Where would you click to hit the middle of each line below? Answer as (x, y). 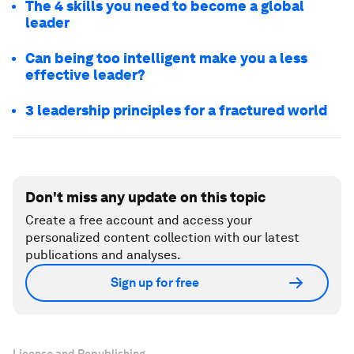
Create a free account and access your (139, 220)
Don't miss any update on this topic (145, 197)
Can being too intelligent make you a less (166, 58)
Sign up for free (155, 283)
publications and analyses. (103, 254)
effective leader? (85, 74)
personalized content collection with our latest (162, 237)
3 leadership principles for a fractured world (176, 110)
